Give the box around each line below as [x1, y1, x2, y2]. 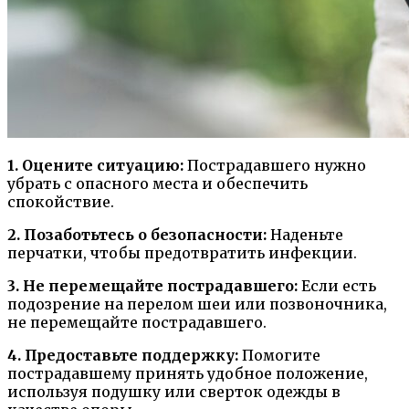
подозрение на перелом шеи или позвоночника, [7, 295, 387, 314]
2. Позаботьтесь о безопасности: [7, 225, 267, 245]
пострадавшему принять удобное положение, [7, 364, 368, 383]
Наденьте [267, 225, 343, 245]
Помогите [238, 346, 320, 365]
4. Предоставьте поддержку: [7, 346, 238, 365]
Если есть [298, 277, 376, 296]
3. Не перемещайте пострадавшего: [7, 277, 298, 296]
